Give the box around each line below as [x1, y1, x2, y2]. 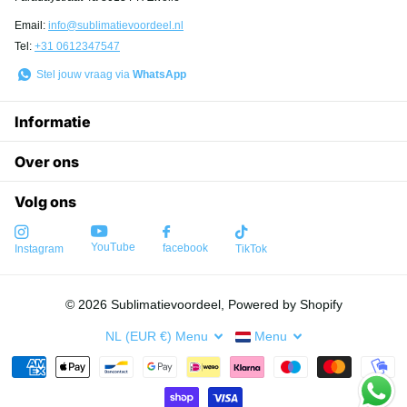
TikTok [235, 242, 267, 255]
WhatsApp [133, 68, 186, 82]
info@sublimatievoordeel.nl [48, 19, 184, 33]
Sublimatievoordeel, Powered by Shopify [106, 296, 342, 312]
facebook [163, 241, 208, 254]
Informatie [15, 112, 91, 131]
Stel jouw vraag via [36, 68, 133, 82]
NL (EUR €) [105, 328, 172, 343]
